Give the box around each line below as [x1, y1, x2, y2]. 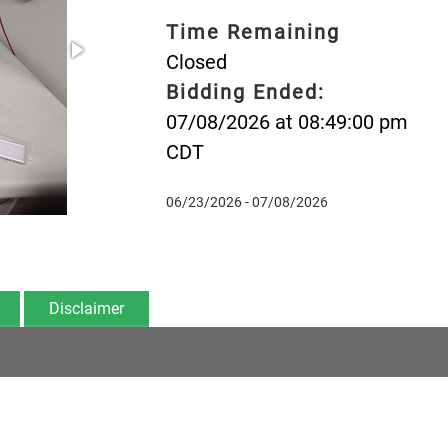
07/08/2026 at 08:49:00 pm [165, 109, 408, 134]
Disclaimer [49, 298, 124, 318]
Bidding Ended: [165, 79, 325, 104]
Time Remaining [165, 19, 340, 44]
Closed [165, 49, 227, 74]
